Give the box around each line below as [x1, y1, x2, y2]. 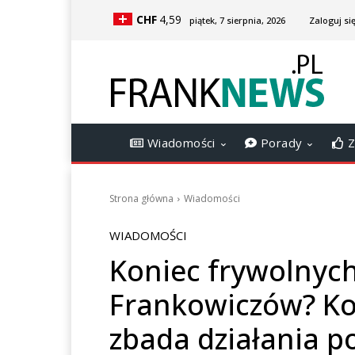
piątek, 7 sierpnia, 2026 [189, 14, 285, 26]
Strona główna [109, 192, 174, 205]
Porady [257, 135, 303, 151]
